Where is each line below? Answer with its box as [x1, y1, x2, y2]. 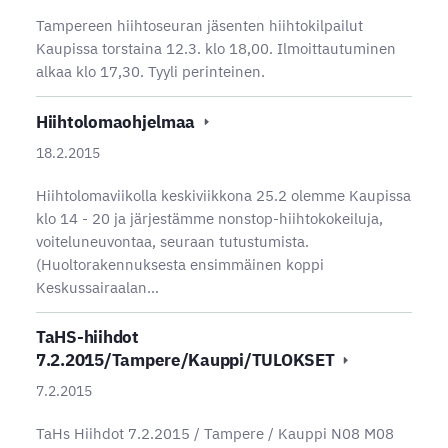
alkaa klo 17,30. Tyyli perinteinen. [35, 62, 265, 82]
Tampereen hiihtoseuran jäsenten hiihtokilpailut [35, 16, 363, 36]
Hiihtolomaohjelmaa [35, 111, 199, 133]
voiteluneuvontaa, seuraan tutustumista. [35, 231, 309, 251]
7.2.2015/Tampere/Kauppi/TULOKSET [35, 349, 339, 372]
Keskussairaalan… [35, 277, 159, 297]
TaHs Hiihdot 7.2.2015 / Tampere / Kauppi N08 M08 [35, 424, 394, 444]
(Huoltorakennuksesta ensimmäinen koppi [35, 254, 324, 274]
